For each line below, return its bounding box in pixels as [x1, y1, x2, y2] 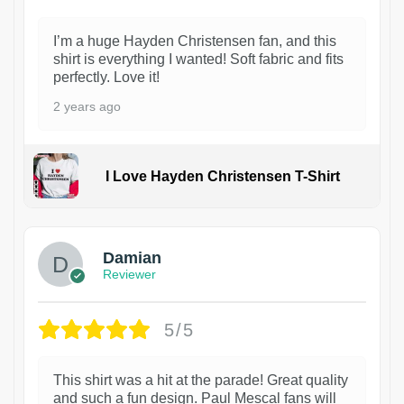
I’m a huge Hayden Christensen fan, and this [53, 33, 336, 50]
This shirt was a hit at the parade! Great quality [53, 372, 348, 389]
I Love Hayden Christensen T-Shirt [105, 168, 340, 184]
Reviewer [103, 266, 156, 281]
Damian [103, 248, 161, 267]
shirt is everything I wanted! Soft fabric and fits [53, 51, 344, 68]
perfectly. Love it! [53, 69, 160, 86]
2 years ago [53, 99, 121, 115]
